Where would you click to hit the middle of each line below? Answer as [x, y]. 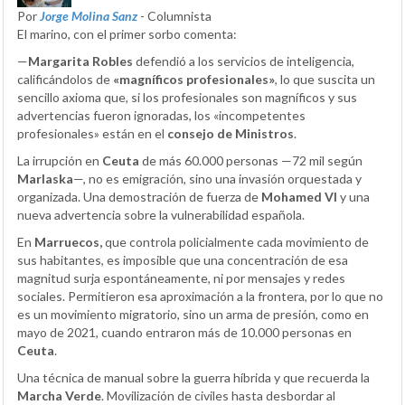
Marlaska [45, 179]
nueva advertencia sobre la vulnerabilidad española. [161, 215]
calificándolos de [65, 80]
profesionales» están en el [92, 134]
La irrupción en [60, 161]
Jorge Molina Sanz [89, 16]
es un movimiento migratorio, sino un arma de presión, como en [193, 315]
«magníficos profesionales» [194, 80]
